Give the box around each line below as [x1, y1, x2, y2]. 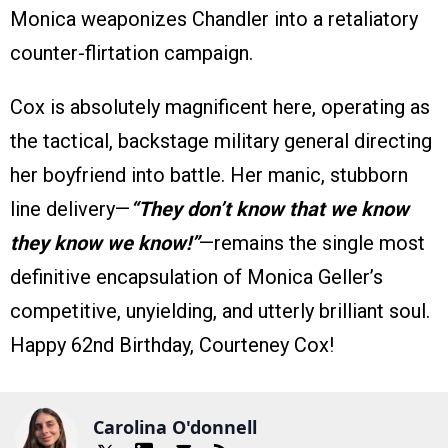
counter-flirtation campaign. [10, 41, 253, 66]
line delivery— [10, 197, 130, 222]
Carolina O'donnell [93, 414, 257, 439]
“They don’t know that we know [130, 197, 409, 222]
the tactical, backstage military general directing [10, 129, 432, 154]
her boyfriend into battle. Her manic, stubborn [10, 163, 408, 188]
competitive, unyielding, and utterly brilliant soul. [10, 299, 430, 324]
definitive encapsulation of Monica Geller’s [10, 265, 383, 290]
